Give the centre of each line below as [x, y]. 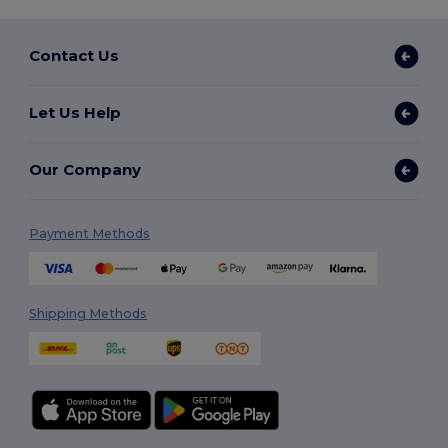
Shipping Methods [88, 313]
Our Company [85, 170]
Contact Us [74, 56]
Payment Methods [90, 233]
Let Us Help [75, 113]
